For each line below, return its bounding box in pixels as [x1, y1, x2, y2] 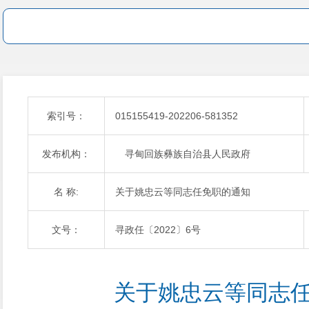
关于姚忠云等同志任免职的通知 [115, 186, 250, 197]
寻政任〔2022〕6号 [115, 224, 201, 235]
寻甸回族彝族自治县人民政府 [115, 148, 250, 159]
